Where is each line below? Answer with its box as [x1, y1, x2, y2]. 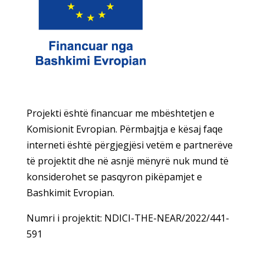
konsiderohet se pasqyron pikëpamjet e [26, 170, 202, 184]
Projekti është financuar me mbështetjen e [26, 107, 214, 120]
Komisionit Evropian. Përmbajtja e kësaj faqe [26, 123, 223, 136]
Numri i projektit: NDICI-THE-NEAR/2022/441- [26, 212, 229, 225]
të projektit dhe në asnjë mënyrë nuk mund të [26, 154, 229, 168]
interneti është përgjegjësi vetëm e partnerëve [26, 138, 233, 152]
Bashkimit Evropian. [26, 186, 114, 200]
